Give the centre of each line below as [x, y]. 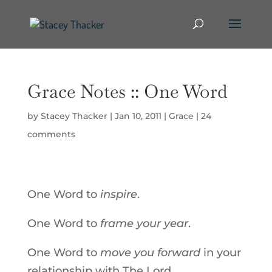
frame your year [144, 223]
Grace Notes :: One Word [127, 91]
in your [220, 253]
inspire [118, 194]
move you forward [150, 253]
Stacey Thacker [74, 116]
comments [51, 134]
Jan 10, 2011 [138, 116]
